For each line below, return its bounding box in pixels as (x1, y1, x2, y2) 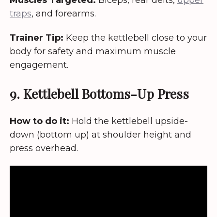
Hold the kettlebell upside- (69, 115, 188, 126)
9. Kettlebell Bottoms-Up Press (10, 84, 189, 102)
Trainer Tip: (10, 32, 63, 44)
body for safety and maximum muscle (10, 46, 176, 57)
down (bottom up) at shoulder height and (10, 129, 191, 140)
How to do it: (10, 115, 69, 126)
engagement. (10, 60, 68, 71)
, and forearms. (31, 8, 96, 19)
